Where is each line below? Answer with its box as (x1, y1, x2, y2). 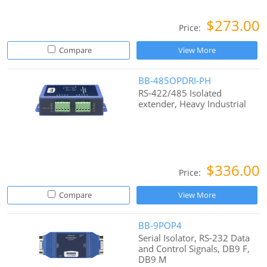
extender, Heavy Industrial (138, 98, 247, 110)
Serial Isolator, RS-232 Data (138, 232, 250, 244)
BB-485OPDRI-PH (138, 74, 212, 87)
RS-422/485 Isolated (138, 87, 222, 100)
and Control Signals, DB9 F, (138, 243, 250, 255)
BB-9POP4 (138, 219, 182, 232)
